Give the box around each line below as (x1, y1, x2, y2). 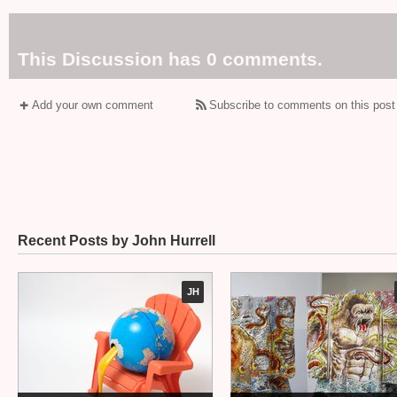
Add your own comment (32, 98, 153, 112)
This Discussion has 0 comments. (18, 49, 323, 69)
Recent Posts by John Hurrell (18, 233, 215, 248)
